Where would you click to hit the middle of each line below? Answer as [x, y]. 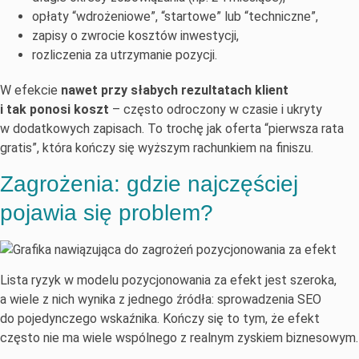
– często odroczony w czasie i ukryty [216, 110]
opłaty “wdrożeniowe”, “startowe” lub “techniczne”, [175, 17]
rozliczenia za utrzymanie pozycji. [125, 55]
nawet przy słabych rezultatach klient [175, 91]
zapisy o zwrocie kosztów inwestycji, [135, 36]
